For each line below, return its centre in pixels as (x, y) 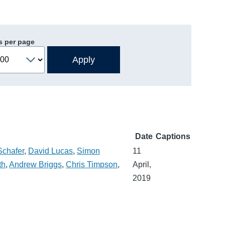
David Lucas (51, 151)
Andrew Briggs (36, 164)
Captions (173, 136)
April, (142, 164)
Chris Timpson (92, 164)
